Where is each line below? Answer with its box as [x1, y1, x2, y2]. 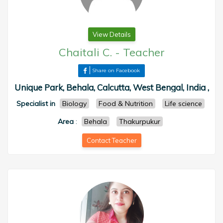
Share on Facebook [92, 67, 140, 74]
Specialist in [16, 99, 55, 108]
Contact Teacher [86, 136, 137, 144]
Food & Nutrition [98, 99, 153, 108]
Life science [164, 99, 202, 108]
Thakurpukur [119, 117, 160, 126]
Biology [62, 99, 87, 108]
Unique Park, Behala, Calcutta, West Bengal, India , [14, 82, 209, 93]
